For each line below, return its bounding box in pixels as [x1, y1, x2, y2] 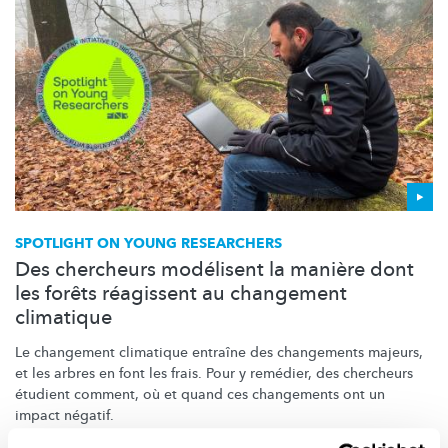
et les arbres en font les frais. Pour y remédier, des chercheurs [15, 363, 413, 383]
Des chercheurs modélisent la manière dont [15, 255, 414, 283]
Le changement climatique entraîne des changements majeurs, [15, 342, 423, 362]
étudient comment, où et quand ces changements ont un [15, 384, 385, 404]
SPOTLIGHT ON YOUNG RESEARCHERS [15, 233, 282, 253]
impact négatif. [15, 405, 114, 425]
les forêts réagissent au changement [15, 279, 347, 307]
